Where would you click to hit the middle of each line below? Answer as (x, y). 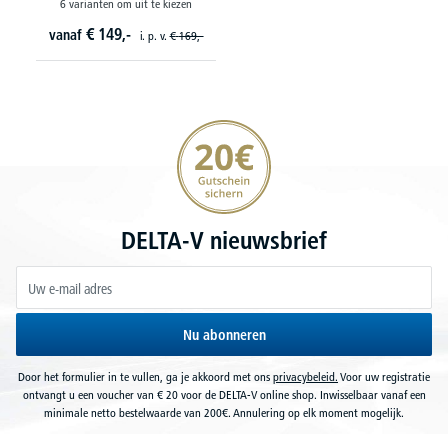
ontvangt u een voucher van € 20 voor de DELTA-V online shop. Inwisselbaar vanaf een (224, 394)
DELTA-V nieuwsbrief (224, 240)
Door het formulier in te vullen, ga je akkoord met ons (145, 376)
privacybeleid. (305, 376)
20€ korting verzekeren (235, 129)
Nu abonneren (224, 335)
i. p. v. (154, 35)
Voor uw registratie (384, 376)
